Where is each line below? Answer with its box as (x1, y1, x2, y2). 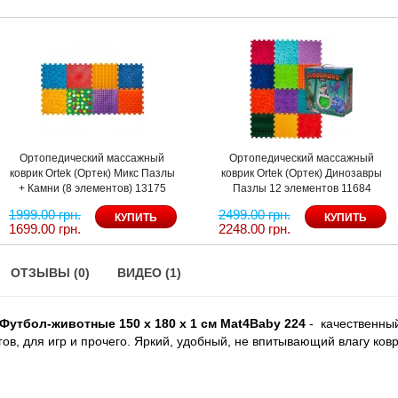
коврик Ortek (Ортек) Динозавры (221, 166, 383, 179)
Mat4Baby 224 (217, 315, 306, 330)
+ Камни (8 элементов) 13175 (18, 181, 166, 195)
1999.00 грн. (8, 206, 81, 222)
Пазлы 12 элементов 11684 (232, 181, 371, 195)
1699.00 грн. (8, 220, 81, 236)
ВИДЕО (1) (117, 265, 181, 280)
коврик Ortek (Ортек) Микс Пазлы (9, 166, 175, 179)
